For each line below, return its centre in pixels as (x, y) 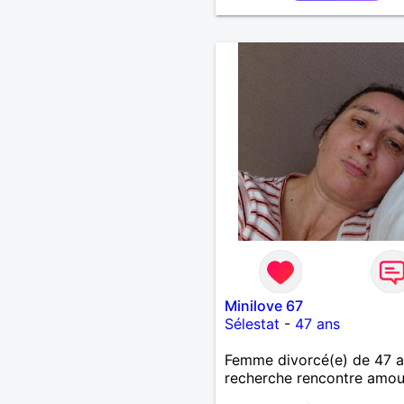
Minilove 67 (263, 305)
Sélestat (252, 323)
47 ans (317, 323)
